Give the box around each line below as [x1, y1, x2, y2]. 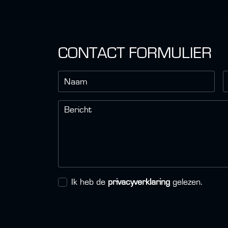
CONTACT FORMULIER [58, 44, 212, 61]
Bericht [64, 105, 92, 115]
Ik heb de [71, 177, 108, 187]
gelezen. [170, 177, 203, 187]
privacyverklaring [108, 177, 170, 187]
